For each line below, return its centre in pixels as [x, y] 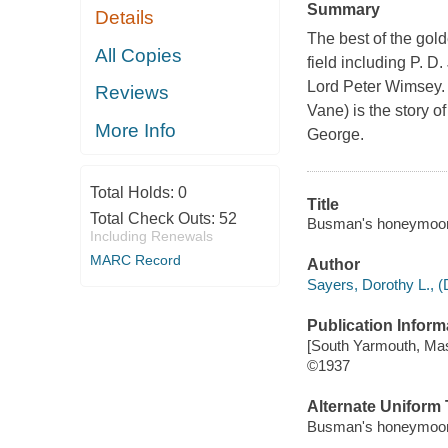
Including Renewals [151, 236]
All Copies [139, 55]
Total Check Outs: [154, 219]
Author [333, 265]
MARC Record [135, 260]
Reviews [132, 93]
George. [335, 134]
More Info [136, 130]
